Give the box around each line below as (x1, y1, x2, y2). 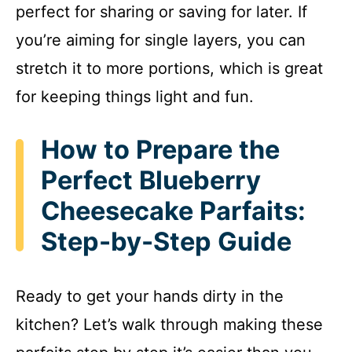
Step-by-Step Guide (41, 225, 291, 257)
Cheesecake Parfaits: (41, 195, 306, 226)
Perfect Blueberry (41, 164, 261, 196)
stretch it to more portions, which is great (16, 58, 323, 78)
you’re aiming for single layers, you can (16, 30, 306, 49)
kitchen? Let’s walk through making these (16, 315, 323, 335)
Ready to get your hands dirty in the (16, 287, 284, 306)
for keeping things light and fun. (16, 86, 254, 106)
